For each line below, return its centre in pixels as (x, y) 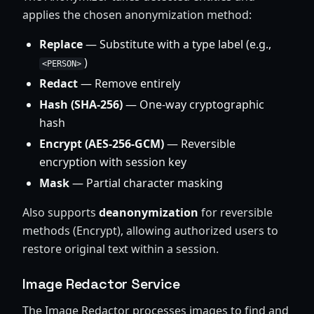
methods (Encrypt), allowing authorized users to (150, 231)
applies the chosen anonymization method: (137, 15)
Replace (61, 44)
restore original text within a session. (121, 249)
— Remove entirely (129, 83)
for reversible (235, 212)
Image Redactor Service (101, 284)
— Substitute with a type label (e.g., (177, 44)
